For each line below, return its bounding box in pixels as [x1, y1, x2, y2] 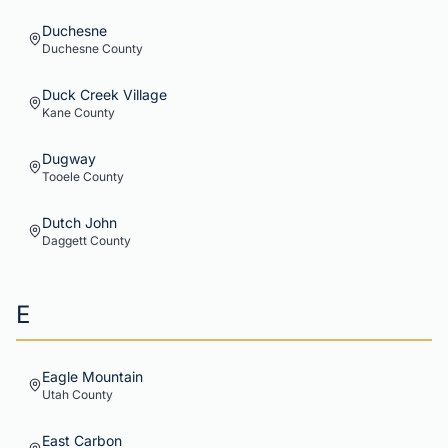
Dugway [42, 150, 96, 167]
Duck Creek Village [42, 86, 167, 103]
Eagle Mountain [42, 368, 143, 385]
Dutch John [42, 214, 117, 231]
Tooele [42, 169, 80, 184]
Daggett [42, 233, 87, 248]
